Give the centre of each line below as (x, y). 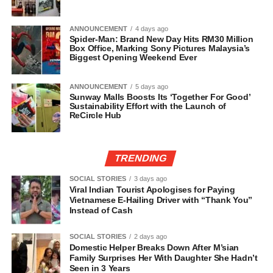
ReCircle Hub (95, 115)
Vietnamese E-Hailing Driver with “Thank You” (161, 200)
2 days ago (150, 236)
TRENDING (140, 158)
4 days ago (151, 28)
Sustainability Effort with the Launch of (148, 106)
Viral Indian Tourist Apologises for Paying (152, 189)
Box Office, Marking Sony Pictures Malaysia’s (159, 48)
